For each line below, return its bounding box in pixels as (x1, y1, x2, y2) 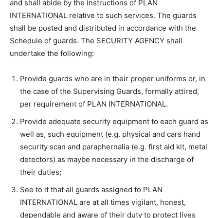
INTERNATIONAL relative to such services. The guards (10, 11, 197, 20)
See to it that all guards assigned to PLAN (20, 185, 163, 194)
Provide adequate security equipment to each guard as (20, 117, 208, 126)
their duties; (20, 167, 61, 177)
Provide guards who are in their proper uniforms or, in (20, 74, 205, 83)
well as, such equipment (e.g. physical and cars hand (20, 129, 200, 139)
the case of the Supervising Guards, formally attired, (20, 87, 199, 96)
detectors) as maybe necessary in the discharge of (20, 155, 194, 164)
